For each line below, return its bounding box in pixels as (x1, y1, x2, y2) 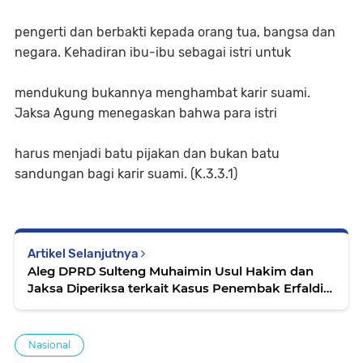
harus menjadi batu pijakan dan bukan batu (15, 146, 280, 162)
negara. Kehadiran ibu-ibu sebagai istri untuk (15, 45, 294, 61)
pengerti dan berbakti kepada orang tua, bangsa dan (15, 24, 335, 41)
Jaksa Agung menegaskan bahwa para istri (15, 105, 277, 122)
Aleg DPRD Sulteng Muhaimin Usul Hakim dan (28, 263, 314, 280)
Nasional (28, 339, 70, 352)
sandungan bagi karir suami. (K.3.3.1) (15, 166, 237, 182)
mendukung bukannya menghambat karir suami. (15, 85, 310, 101)
